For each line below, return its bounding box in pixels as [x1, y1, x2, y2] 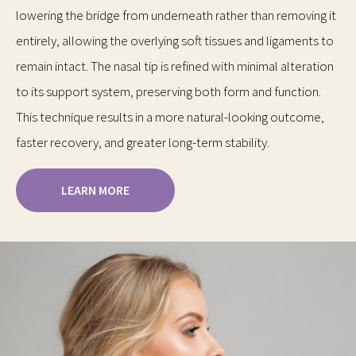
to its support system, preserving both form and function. [16, 82, 321, 100]
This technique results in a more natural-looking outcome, [16, 107, 324, 126]
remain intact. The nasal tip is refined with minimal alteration [16, 56, 334, 75]
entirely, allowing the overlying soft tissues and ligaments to [16, 31, 334, 49]
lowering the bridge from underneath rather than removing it [16, 6, 336, 24]
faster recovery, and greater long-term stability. [16, 133, 269, 151]
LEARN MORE [61, 181, 130, 198]
